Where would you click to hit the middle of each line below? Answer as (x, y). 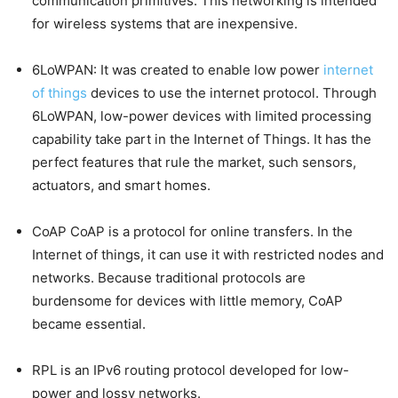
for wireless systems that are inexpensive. (165, 24)
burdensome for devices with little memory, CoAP (187, 301)
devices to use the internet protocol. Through (232, 93)
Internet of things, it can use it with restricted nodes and (208, 255)
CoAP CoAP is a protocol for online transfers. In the (192, 231)
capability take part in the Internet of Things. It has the (202, 139)
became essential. (89, 324)
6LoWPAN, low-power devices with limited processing (202, 116)
